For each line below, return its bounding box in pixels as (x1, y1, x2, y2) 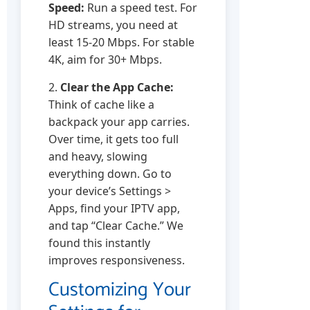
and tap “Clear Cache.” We (48, 217, 183, 233)
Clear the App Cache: (60, 79, 174, 95)
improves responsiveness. (48, 252, 185, 268)
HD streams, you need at (48, 17, 178, 33)
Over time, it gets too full (48, 131, 179, 147)
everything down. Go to (48, 165, 172, 181)
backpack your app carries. (48, 113, 190, 129)
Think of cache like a (48, 96, 154, 112)
